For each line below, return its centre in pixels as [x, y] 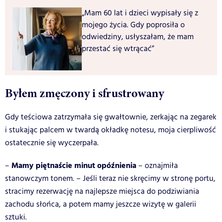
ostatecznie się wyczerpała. [52, 143]
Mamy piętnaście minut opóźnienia [74, 166]
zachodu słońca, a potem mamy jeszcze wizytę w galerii [101, 204]
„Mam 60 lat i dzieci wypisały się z [140, 13]
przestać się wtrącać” [118, 49]
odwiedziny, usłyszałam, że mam [138, 37]
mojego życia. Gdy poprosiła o [133, 25]
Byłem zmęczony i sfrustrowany [84, 93]
